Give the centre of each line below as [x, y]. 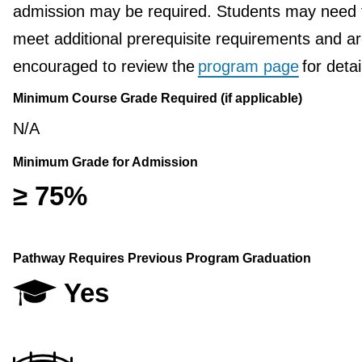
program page [248, 67]
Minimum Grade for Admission [105, 162]
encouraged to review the [105, 67]
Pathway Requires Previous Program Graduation [162, 259]
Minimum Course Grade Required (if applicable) [157, 99]
